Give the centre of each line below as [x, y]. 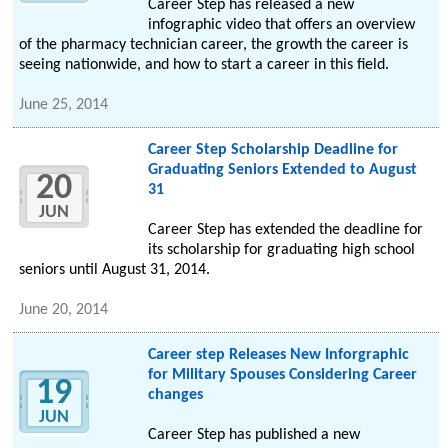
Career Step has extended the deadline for [285, 230]
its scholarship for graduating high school [281, 250]
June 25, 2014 [64, 105]
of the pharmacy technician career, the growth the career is [214, 45]
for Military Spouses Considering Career [282, 375]
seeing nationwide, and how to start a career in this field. [204, 65]
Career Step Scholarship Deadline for [272, 150]
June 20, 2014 [64, 310]
